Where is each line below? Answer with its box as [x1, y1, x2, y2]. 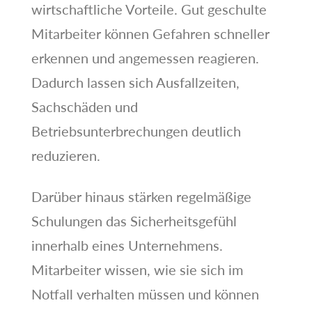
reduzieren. [31, 146, 100, 164]
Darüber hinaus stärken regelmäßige [31, 187, 251, 205]
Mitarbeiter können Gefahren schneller [31, 24, 270, 42]
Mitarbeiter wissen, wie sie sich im [31, 260, 243, 278]
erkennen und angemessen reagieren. [31, 49, 259, 66]
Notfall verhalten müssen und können [31, 285, 259, 302]
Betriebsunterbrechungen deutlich [31, 122, 241, 139]
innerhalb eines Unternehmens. [31, 236, 223, 253]
